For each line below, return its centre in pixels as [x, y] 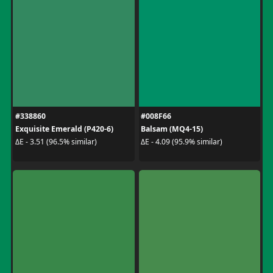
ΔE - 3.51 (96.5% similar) [56, 142]
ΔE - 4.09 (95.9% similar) [182, 142]
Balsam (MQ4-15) [172, 129]
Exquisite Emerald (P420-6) [64, 129]
